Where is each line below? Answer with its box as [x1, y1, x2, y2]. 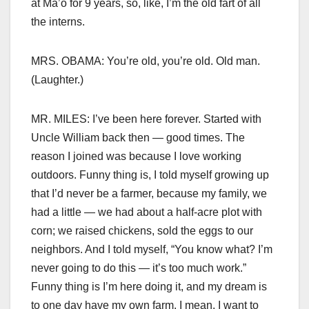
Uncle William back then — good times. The [31, 132, 245, 144]
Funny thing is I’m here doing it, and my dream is [31, 281, 267, 293]
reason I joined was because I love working [31, 150, 241, 163]
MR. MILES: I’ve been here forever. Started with [31, 113, 261, 126]
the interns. [31, 16, 85, 28]
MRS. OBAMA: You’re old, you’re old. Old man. [31, 55, 260, 68]
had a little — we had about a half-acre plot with [31, 206, 262, 219]
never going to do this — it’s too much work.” [31, 262, 246, 275]
